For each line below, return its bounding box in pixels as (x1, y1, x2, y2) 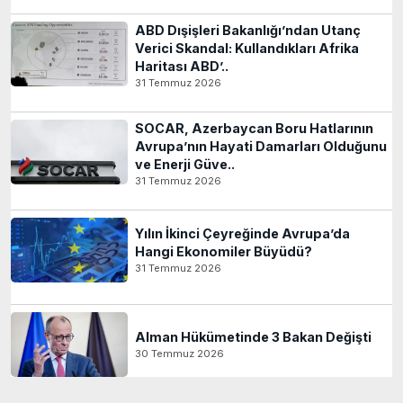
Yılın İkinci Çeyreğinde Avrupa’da (135, 225, 350, 241)
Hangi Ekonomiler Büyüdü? (135, 243, 312, 259)
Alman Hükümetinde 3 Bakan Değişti (135, 328, 372, 345)
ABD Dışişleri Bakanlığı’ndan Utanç (135, 22, 361, 38)
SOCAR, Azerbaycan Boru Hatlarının (135, 120, 373, 136)
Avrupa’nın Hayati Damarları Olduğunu (135, 138, 387, 154)
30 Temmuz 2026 (135, 346, 224, 360)
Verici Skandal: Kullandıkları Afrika (135, 40, 359, 56)
